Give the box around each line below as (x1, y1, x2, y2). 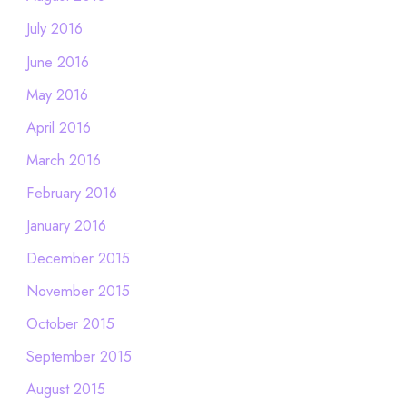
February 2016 (25, 181, 117, 203)
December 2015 (25, 247, 130, 270)
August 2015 (25, 378, 105, 401)
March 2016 (25, 148, 101, 171)
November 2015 (25, 280, 130, 303)
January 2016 (25, 213, 106, 236)
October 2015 (25, 313, 114, 335)
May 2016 (25, 83, 88, 105)
